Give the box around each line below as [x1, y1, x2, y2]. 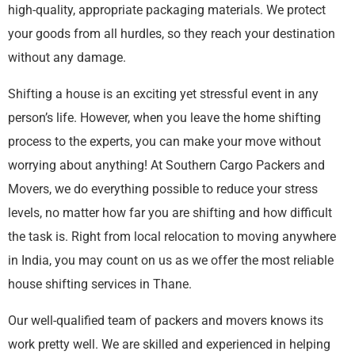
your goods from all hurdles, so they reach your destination [8, 26, 335, 41]
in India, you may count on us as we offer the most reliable [8, 253, 334, 268]
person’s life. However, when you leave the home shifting [8, 110, 321, 125]
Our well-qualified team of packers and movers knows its [8, 313, 323, 328]
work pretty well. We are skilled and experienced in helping [8, 337, 330, 352]
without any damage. [8, 50, 126, 65]
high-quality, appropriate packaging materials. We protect [8, 2, 326, 17]
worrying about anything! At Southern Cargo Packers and [8, 158, 325, 173]
